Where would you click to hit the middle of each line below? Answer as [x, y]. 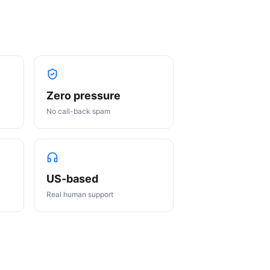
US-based [72, 179]
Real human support [80, 194]
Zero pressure [83, 96]
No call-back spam [78, 111]
